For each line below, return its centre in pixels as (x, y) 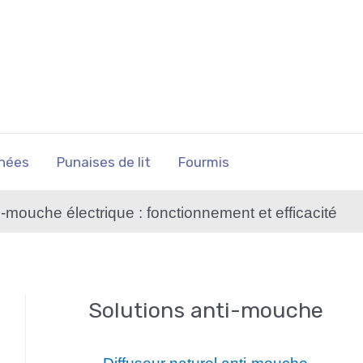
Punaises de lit (103, 162)
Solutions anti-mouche (205, 310)
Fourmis (203, 162)
